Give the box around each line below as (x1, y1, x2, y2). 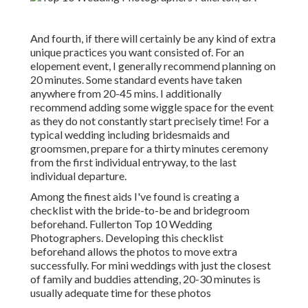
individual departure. (30, 169, 126, 183)
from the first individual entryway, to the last (30, 155, 236, 169)
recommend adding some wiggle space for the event (30, 100, 274, 114)
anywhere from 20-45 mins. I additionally (30, 87, 221, 100)
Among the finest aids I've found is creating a (30, 190, 239, 203)
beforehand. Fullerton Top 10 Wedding (30, 217, 212, 231)
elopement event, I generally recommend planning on (30, 59, 276, 73)
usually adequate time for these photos (30, 286, 211, 300)
